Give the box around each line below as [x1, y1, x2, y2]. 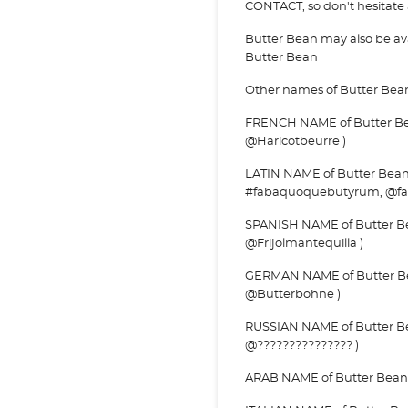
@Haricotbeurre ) [245, 136, 346, 148]
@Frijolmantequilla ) [245, 238, 363, 250]
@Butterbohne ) [245, 289, 341, 301]
